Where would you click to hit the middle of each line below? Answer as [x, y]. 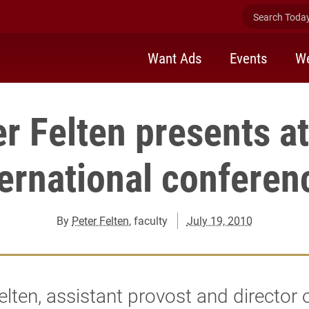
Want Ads [175, 58]
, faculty [149, 220]
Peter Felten [101, 220]
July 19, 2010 [219, 220]
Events [249, 58]
